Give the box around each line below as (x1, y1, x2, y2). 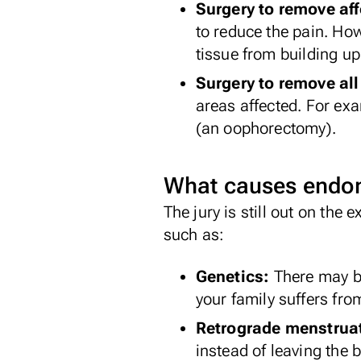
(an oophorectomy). (195, 118, 337, 138)
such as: (163, 225, 225, 244)
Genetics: (195, 267, 274, 286)
